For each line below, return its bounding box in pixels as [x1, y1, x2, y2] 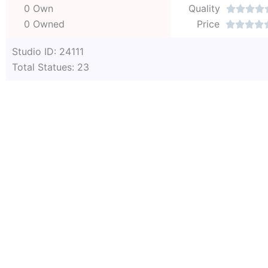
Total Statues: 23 [12, 60, 89, 73]
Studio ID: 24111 [12, 45, 84, 57]
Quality [188, 2, 220, 14]
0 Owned [24, 17, 65, 30]
